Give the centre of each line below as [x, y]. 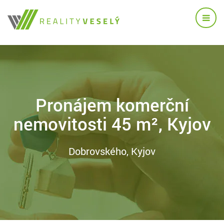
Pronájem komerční [112, 104]
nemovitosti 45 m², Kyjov [112, 123]
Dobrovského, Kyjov [112, 151]
